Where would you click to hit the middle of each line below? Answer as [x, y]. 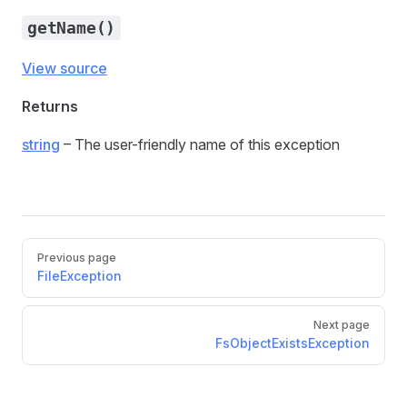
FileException [79, 276]
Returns [50, 106]
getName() [72, 28]
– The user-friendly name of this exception [200, 144]
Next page [342, 325]
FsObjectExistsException [293, 343]
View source [65, 68]
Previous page [77, 258]
